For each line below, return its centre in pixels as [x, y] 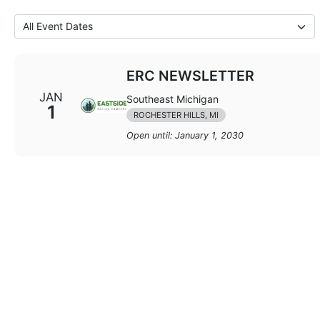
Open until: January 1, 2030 [185, 135]
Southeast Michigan [172, 99]
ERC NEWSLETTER [190, 75]
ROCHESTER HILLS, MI [176, 115]
